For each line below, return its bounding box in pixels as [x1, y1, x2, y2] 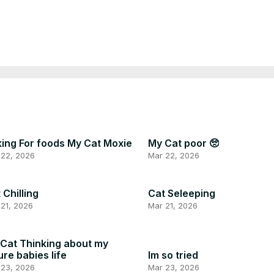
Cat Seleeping [148, 187, 215, 200]
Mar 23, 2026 [148, 262, 199, 273]
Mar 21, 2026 [148, 201, 198, 211]
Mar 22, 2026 [148, 150, 199, 160]
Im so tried [148, 249, 198, 262]
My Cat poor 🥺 [148, 136, 219, 149]
